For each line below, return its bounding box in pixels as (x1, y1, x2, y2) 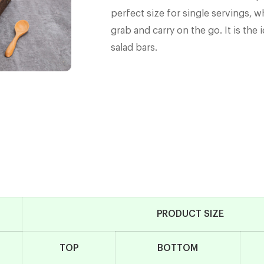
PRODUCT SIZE (156, 209, 224, 219)
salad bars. (110, 43, 157, 53)
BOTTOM (157, 243, 199, 253)
